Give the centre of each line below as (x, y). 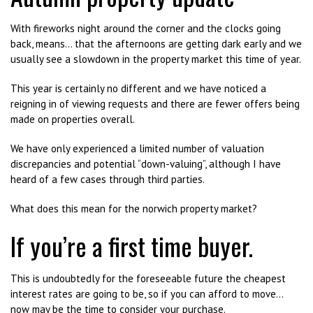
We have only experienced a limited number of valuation (137, 148)
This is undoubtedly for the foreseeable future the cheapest (148, 278)
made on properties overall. (73, 119)
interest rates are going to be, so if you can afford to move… (147, 294)
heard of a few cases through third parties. (108, 179)
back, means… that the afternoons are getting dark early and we (156, 44)
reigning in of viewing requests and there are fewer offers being (155, 104)
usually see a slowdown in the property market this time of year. (156, 59)
